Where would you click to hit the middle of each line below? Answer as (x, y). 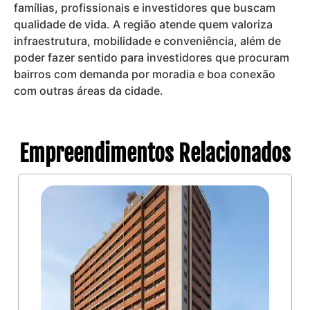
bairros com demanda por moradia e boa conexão (145, 74)
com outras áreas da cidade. (89, 91)
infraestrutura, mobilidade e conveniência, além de (147, 41)
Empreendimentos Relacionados (155, 154)
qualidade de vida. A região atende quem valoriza (143, 25)
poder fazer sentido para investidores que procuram (152, 58)
